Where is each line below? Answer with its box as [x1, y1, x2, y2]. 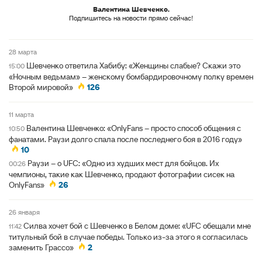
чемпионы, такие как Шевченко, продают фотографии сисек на [9, 169, 235, 180]
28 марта [12, 47, 37, 57]
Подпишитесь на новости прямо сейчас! [69, 13, 193, 23]
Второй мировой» [9, 82, 73, 93]
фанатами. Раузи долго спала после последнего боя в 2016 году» [9, 134, 242, 145]
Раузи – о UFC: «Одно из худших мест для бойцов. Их [27, 158, 219, 169]
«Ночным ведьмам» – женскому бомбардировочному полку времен [9, 71, 253, 82]
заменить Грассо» [9, 242, 74, 253]
